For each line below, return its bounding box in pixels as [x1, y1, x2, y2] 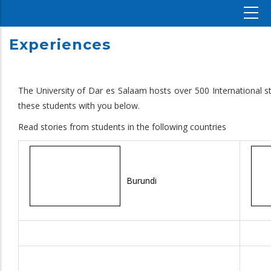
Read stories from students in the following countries [18, 121, 226, 132]
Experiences [9, 35, 111, 53]
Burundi [126, 175, 157, 186]
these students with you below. [18, 100, 140, 111]
